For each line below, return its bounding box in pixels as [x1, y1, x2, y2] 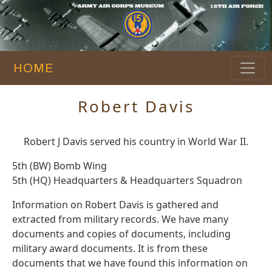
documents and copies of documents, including [12, 227, 231, 241]
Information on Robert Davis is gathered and [12, 198, 219, 212]
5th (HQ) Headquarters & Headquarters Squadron [12, 174, 242, 188]
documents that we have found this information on [12, 256, 248, 270]
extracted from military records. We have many [12, 212, 228, 226]
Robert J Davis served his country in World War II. [24, 135, 248, 149]
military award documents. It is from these [12, 242, 208, 256]
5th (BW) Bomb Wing [12, 159, 107, 173]
